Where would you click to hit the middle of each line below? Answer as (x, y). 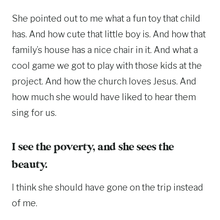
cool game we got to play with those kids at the (107, 65)
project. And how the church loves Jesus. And (104, 81)
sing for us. (34, 112)
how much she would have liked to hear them (104, 97)
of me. (25, 203)
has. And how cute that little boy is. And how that (109, 34)
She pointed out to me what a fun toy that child (106, 18)
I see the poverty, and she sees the (93, 147)
